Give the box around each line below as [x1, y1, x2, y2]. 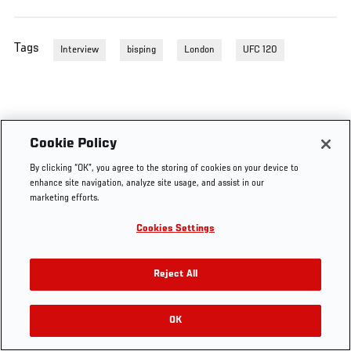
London [184, 44, 215, 56]
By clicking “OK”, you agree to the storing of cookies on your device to [30, 164, 299, 174]
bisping [127, 44, 156, 56]
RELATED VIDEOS [151, 324, 217, 335]
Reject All [153, 270, 198, 280]
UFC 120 [243, 44, 277, 56]
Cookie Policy [30, 136, 118, 151]
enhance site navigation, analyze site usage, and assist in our [30, 179, 265, 189]
